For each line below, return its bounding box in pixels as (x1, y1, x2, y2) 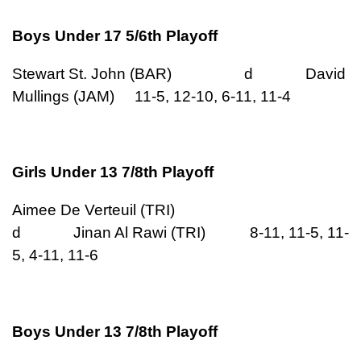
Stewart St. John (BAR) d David (12, 64, 346, 82)
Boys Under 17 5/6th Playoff (12, 27, 218, 44)
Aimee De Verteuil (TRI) (12, 201, 300, 219)
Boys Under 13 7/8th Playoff (12, 322, 218, 340)
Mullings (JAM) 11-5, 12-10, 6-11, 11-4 (12, 87, 291, 105)
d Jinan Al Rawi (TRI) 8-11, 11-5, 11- (12, 224, 349, 242)
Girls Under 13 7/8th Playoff (12, 164, 214, 181)
